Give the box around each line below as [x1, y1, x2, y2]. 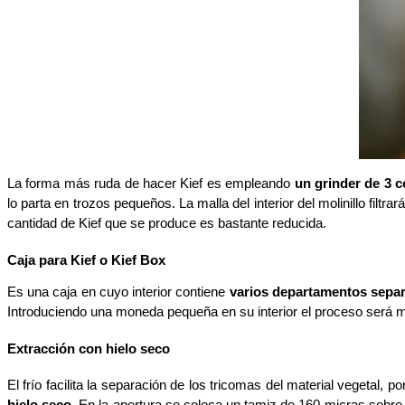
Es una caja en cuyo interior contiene [7, 284, 230, 299]
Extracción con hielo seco [7, 341, 170, 356]
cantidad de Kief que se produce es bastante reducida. [7, 215, 330, 231]
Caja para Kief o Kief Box [7, 252, 165, 268]
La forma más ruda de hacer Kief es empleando [7, 175, 295, 191]
